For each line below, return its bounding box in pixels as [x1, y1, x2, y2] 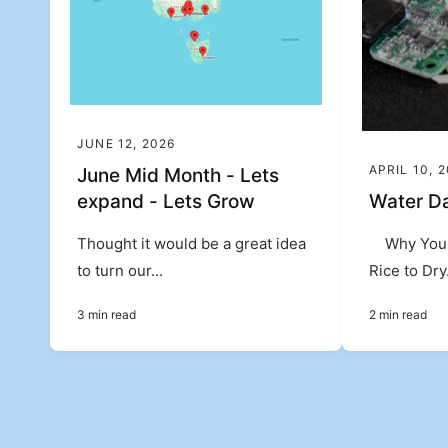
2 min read [368, 307, 427, 323]
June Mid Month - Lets [77, 164, 280, 188]
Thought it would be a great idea [77, 234, 307, 254]
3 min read [77, 307, 137, 323]
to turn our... [77, 261, 164, 281]
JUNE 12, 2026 [77, 136, 176, 152]
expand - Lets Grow [77, 190, 256, 214]
